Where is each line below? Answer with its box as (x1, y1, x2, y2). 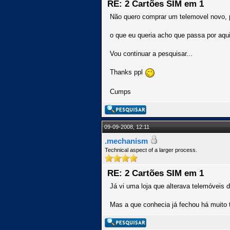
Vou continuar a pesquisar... (110, 50, 193, 57)
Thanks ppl (110, 68, 145, 76)
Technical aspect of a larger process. (105, 147, 197, 153)
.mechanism (105, 137, 148, 145)
